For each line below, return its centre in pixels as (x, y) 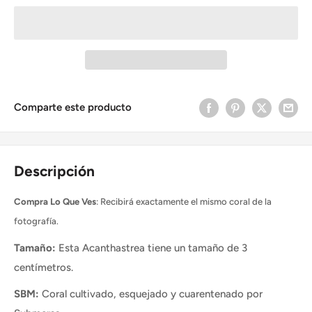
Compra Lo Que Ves (55, 202)
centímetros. (44, 267)
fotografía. (36, 221)
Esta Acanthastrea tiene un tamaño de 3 (153, 248)
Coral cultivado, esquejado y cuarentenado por (152, 294)
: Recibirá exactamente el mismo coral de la (184, 202)
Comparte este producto (73, 108)
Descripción (54, 171)
